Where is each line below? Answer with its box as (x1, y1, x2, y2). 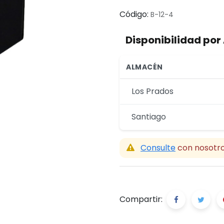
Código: (119, 8, 148, 20)
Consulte (140, 142, 175, 153)
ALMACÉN (126, 62, 163, 72)
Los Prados (131, 85, 173, 97)
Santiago (131, 111, 166, 122)
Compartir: (119, 193, 162, 205)
